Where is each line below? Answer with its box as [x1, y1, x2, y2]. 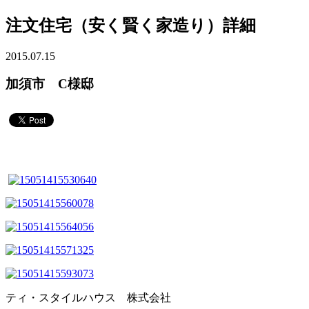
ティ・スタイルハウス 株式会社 [6, 292, 171, 304]
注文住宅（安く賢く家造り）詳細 [6, 16, 256, 34]
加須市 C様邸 [6, 77, 94, 92]
